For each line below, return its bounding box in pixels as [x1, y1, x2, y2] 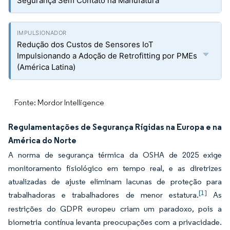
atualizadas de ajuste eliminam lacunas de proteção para [8, 177, 222, 186]
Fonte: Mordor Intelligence [14, 98, 104, 107]
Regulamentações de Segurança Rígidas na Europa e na [8, 122, 222, 132]
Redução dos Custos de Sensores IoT [17, 40, 154, 49]
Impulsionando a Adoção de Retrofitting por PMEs [17, 51, 197, 61]
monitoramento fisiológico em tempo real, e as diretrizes [8, 163, 222, 173]
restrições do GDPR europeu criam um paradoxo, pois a [8, 204, 222, 214]
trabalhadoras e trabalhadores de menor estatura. [8, 190, 199, 200]
